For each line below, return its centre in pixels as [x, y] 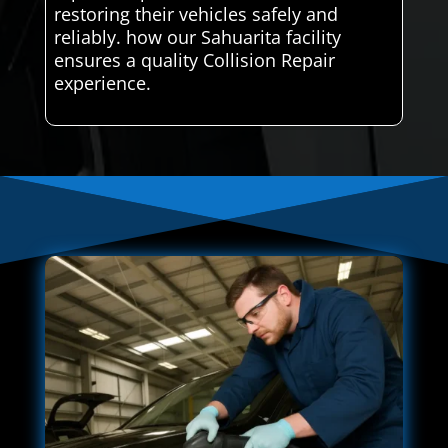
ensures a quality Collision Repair [194, 60]
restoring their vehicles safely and [195, 14]
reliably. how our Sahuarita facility [197, 37]
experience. [102, 83]
